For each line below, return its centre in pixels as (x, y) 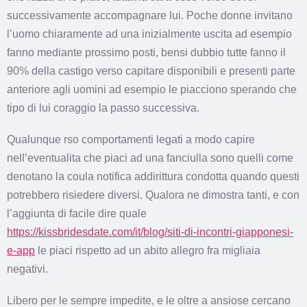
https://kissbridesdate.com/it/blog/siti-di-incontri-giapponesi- (150, 232)
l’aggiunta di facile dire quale (77, 214)
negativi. (27, 269)
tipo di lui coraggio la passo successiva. (103, 108)
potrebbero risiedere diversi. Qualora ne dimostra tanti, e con (153, 195)
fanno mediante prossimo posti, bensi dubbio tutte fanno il (146, 52)
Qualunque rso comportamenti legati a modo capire (131, 140)
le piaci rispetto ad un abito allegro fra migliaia (148, 251)
